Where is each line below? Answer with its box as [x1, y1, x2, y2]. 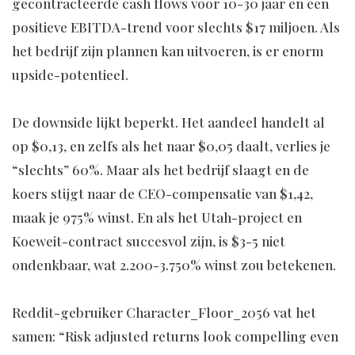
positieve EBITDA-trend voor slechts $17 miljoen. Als [12, 18, 340, 36]
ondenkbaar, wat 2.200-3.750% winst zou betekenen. [12, 256, 336, 274]
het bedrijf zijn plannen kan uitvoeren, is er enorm [12, 42, 323, 60]
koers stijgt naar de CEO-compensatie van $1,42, [12, 185, 313, 203]
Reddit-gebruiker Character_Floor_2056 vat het [12, 303, 316, 322]
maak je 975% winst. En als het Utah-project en [12, 208, 302, 227]
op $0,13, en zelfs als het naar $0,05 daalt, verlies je [12, 137, 330, 155]
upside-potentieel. [12, 66, 128, 84]
